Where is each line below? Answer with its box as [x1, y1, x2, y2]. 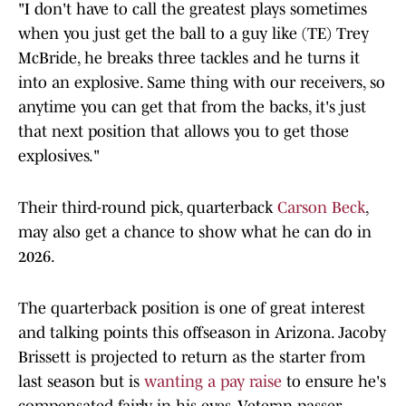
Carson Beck [277, 198, 365, 217]
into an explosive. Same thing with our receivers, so [18, 73, 385, 92]
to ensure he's [282, 372, 386, 391]
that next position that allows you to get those [18, 122, 349, 141]
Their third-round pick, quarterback [18, 198, 277, 217]
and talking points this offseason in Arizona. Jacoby [18, 324, 386, 343]
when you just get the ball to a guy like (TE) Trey [18, 24, 369, 43]
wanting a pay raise [144, 372, 282, 391]
